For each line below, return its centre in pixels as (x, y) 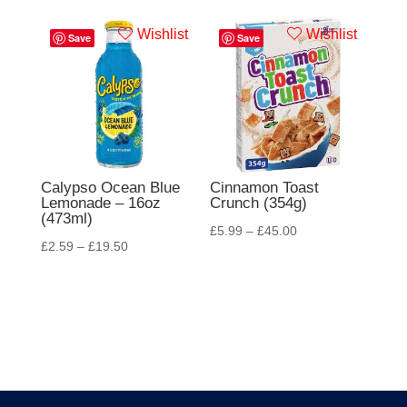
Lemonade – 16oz (100, 203)
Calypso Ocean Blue (110, 188)
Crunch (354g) (259, 203)
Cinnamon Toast (265, 188)
